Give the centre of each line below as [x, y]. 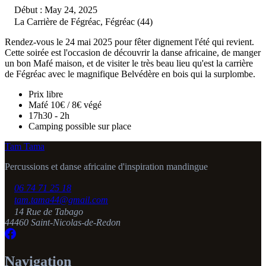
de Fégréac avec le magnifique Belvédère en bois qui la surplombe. [130, 74]
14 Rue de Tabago [49, 211]
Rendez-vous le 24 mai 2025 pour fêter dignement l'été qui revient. [129, 42]
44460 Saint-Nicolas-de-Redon [63, 222]
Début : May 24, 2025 [56, 9]
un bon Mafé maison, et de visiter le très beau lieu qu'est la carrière [129, 63]
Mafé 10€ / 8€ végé [65, 104]
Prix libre [46, 94]
